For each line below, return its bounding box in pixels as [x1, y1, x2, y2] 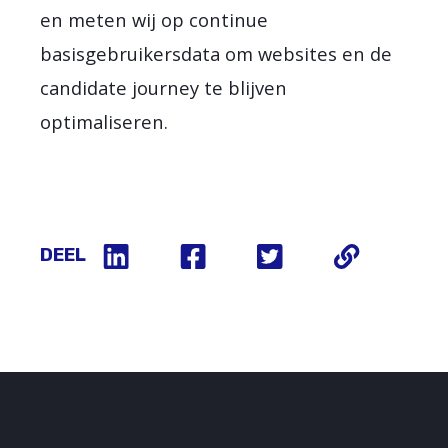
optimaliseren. [40, 108, 169, 134]
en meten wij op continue [40, 6, 269, 32]
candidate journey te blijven [40, 74, 288, 100]
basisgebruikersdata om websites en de [40, 40, 393, 66]
